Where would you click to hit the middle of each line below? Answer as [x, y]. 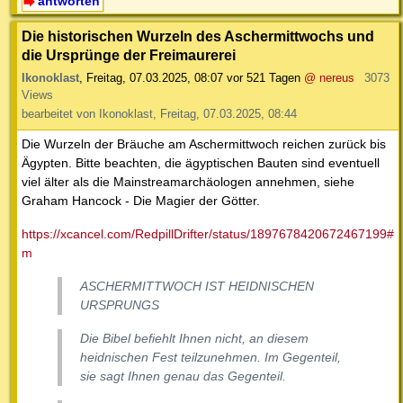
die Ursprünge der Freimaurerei [129, 55]
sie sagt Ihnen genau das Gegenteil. [183, 376]
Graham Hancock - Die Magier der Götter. [141, 201]
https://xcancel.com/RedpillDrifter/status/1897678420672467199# [208, 234]
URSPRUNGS [120, 305]
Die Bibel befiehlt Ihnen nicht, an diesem [194, 339]
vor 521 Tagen [264, 78]
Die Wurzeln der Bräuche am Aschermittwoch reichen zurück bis [204, 144]
